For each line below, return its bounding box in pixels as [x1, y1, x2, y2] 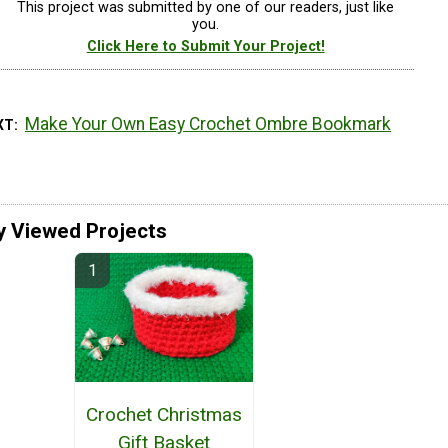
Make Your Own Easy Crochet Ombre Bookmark [25, 114, 392, 135]
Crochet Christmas [85, 403, 242, 427]
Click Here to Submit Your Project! [86, 37, 325, 55]
